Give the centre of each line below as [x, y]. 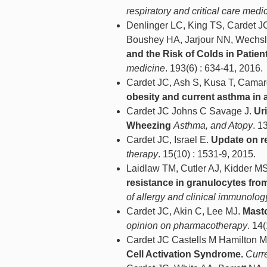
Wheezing [149, 126]
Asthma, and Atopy [213, 126]
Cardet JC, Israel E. [169, 140]
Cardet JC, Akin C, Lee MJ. [184, 212]
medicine [146, 69]
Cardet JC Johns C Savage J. [190, 111]
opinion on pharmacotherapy [187, 226]
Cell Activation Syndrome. [185, 254]
